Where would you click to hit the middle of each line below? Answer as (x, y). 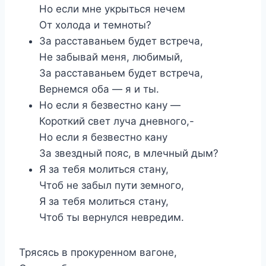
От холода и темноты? (95, 25)
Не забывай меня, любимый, (111, 57)
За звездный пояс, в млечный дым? (129, 153)
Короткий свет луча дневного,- (117, 121)
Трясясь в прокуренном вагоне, (98, 252)
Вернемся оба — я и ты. (99, 89)
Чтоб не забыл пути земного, (112, 185)
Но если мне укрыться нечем (112, 9)
